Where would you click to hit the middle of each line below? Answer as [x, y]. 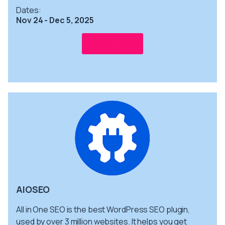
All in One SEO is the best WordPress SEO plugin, [103, 209]
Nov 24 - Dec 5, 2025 [55, 20]
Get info [113, 43]
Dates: [29, 10]
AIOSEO [33, 189]
